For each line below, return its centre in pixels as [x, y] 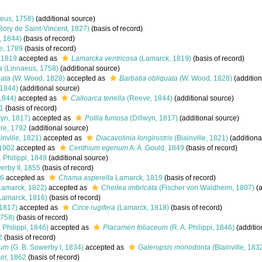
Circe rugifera [94, 208]
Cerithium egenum [99, 148]
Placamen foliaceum [135, 227]
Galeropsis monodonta [174, 247]
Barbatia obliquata [149, 78]
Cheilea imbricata [129, 188]
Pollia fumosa [106, 118]
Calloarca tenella [98, 98]
